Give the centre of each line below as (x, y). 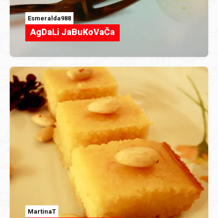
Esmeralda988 (49, 18)
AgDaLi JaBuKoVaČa (73, 32)
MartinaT (42, 211)
